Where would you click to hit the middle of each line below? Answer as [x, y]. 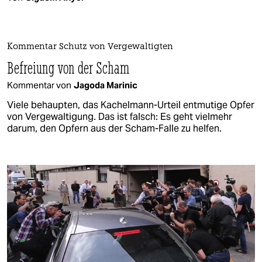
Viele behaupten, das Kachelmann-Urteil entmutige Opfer [131, 105]
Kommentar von [39, 85]
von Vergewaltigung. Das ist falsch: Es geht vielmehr [120, 116]
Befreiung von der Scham [68, 67]
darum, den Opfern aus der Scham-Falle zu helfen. [114, 128]
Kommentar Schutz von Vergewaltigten [90, 47]
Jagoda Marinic [106, 85]
